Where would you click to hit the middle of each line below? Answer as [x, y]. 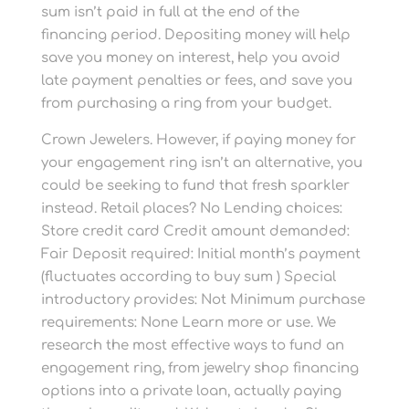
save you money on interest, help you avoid [190, 58]
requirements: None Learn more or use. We [188, 323]
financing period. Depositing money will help [195, 35]
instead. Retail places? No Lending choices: [191, 209]
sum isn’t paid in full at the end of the [170, 12]
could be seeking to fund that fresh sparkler [195, 186]
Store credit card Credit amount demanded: [195, 231]
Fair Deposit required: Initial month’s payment [200, 254]
